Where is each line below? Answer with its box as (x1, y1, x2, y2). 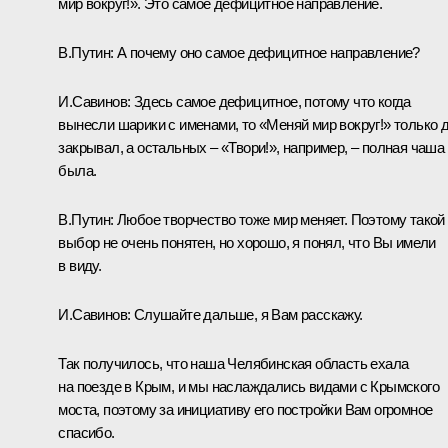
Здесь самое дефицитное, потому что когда (133, 92, 411, 110)
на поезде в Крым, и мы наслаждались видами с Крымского (58, 377, 439, 395)
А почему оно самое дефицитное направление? (117, 43, 420, 61)
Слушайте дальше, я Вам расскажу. (133, 305, 363, 323)
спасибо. (58, 423, 115, 441)
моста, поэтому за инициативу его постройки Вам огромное (58, 400, 433, 418)
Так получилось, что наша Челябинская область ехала (58, 354, 409, 372)
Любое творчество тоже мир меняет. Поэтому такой (117, 210, 445, 228)
